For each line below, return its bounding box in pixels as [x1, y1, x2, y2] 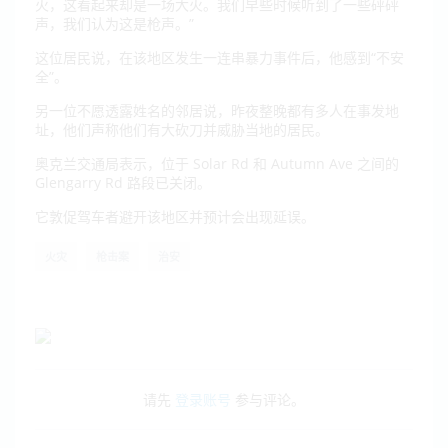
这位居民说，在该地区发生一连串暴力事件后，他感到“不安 [35, 48, 404, 67]
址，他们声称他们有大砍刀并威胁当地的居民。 [35, 120, 333, 139]
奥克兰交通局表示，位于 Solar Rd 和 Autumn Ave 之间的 [35, 154, 399, 173]
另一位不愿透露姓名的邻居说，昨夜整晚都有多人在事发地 [35, 101, 399, 120]
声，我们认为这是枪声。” [35, 14, 198, 33]
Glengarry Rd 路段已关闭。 [35, 173, 215, 192]
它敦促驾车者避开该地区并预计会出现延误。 [35, 207, 315, 226]
